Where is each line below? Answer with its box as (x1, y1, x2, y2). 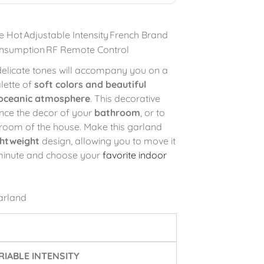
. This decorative (90, 93, 160, 104)
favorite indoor (102, 149, 167, 161)
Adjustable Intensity (23, 29, 108, 41)
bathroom (94, 107, 140, 118)
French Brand (109, 29, 168, 41)
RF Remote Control (45, 44, 129, 55)
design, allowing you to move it (39, 135, 176, 147)
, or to (140, 107, 165, 118)
